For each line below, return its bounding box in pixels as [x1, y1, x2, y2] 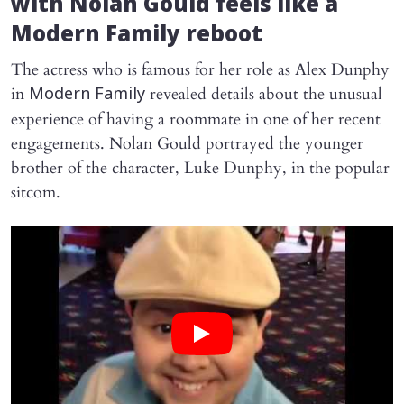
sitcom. [11, 180, 60, 204]
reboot [180, 22, 262, 50]
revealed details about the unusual [145, 82, 382, 106]
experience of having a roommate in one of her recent [11, 107, 381, 131]
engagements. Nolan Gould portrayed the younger [11, 132, 363, 155]
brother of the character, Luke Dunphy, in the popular [11, 156, 390, 179]
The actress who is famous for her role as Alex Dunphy [11, 58, 390, 81]
